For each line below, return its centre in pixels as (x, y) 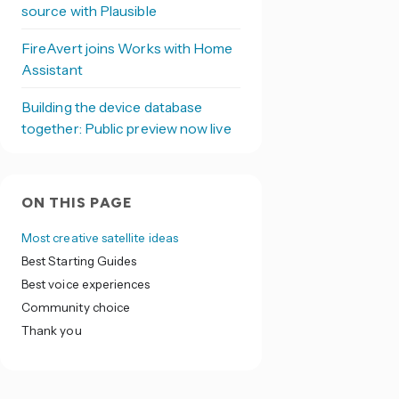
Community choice (76, 307)
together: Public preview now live (126, 128)
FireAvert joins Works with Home (127, 48)
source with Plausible (89, 11)
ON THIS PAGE (77, 203)
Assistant (52, 69)
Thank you (51, 330)
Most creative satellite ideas (99, 238)
